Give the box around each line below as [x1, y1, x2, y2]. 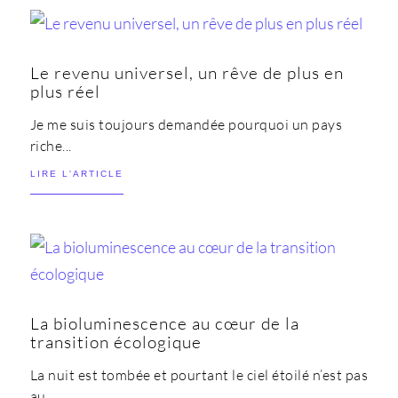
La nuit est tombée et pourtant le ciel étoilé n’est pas [29, 366, 369, 385]
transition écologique [29, 331, 202, 354]
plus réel [29, 81, 100, 103]
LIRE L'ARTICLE [29, 169, 123, 179]
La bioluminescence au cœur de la [29, 313, 299, 335]
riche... [29, 137, 72, 155]
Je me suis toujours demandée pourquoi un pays [29, 115, 343, 134]
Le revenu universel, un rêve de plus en [29, 62, 344, 84]
